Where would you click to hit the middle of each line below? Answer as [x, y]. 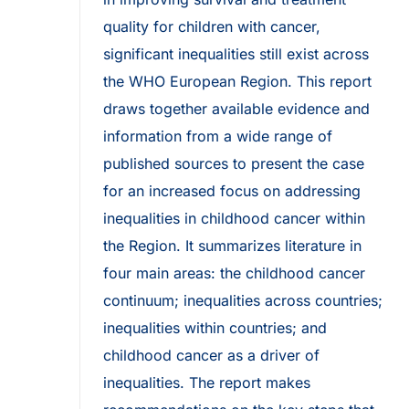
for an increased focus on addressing [232, 191]
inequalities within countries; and [215, 328]
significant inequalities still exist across [236, 54]
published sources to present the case [234, 164]
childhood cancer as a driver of [211, 356]
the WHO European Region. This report [237, 82]
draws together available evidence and [236, 109]
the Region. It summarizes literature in [232, 246]
